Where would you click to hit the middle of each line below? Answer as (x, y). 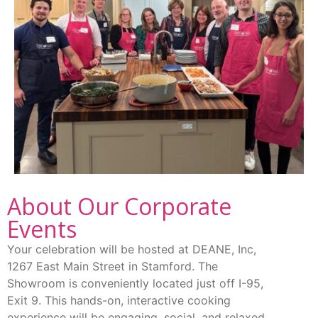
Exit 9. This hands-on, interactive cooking (119, 301)
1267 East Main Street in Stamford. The (113, 267)
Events (42, 229)
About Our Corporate (119, 207)
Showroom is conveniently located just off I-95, (135, 284)
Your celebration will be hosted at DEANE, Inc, (132, 250)
